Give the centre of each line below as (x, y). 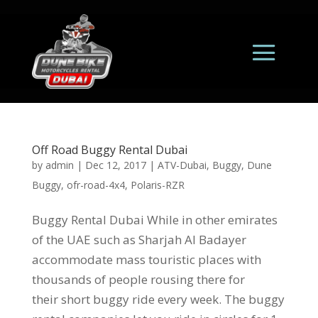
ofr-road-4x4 (95, 185)
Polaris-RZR (157, 185)
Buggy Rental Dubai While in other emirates (154, 219)
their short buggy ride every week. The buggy (158, 299)
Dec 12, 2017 (115, 165)
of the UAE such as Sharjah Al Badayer (139, 239)
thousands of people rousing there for (138, 279)
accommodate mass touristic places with (146, 259)
